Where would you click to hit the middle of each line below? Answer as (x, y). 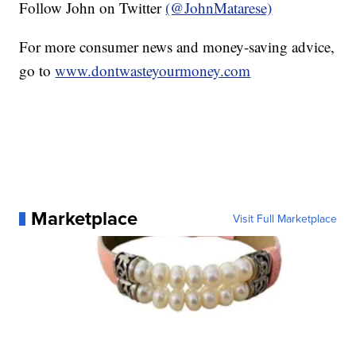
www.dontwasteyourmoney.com (153, 71)
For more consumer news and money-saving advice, (177, 47)
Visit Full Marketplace (284, 219)
